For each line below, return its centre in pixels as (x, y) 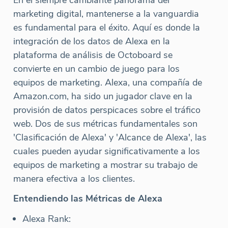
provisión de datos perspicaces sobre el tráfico (107, 110)
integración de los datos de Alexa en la (92, 41)
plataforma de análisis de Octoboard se (93, 55)
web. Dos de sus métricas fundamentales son (105, 123)
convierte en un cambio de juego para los (96, 68)
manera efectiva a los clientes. (74, 178)
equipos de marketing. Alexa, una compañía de (108, 82)
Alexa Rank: (47, 219)
